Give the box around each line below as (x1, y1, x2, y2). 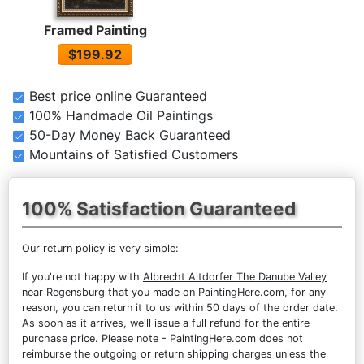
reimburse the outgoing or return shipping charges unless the (22, 348, 326, 360)
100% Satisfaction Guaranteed (22, 197, 296, 219)
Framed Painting (43, 22, 147, 39)
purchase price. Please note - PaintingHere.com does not (22, 332, 303, 344)
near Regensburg (22, 286, 105, 298)
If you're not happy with (22, 271, 143, 283)
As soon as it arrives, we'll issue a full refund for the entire (22, 317, 310, 329)
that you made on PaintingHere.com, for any (105, 286, 326, 298)
